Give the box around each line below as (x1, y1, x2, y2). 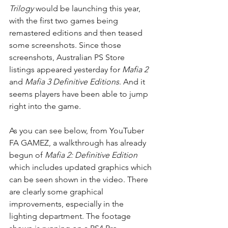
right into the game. (9, 101, 81, 111)
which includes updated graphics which (9, 162, 154, 172)
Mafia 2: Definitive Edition (45, 150, 137, 160)
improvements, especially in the (9, 198, 126, 209)
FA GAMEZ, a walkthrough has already (9, 137, 148, 148)
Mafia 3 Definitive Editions (25, 76, 119, 87)
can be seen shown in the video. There (9, 174, 150, 184)
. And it (119, 76, 147, 87)
